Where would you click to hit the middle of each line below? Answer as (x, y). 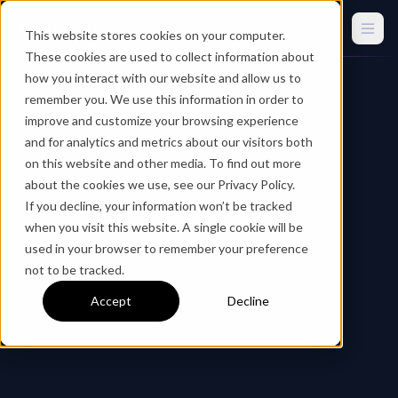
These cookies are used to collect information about (170, 56)
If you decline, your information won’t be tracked (159, 206)
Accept (111, 301)
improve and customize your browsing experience (162, 120)
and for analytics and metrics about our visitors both (169, 142)
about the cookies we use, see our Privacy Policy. (160, 184)
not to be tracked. (75, 270)
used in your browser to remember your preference (167, 248)
